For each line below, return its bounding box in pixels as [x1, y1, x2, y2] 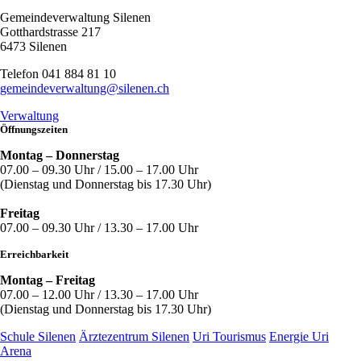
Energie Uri [269, 330, 329, 343]
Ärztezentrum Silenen [79, 330, 189, 343]
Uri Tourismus [193, 330, 266, 343]
